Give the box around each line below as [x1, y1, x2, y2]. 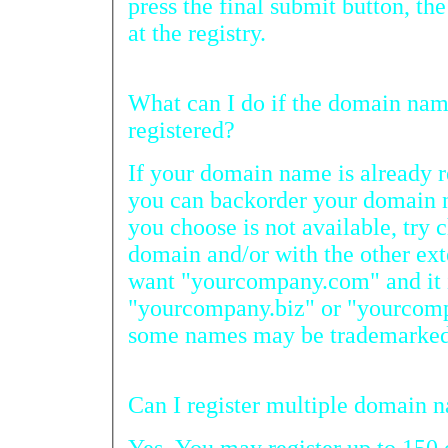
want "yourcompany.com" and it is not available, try [128, 267, 427, 294]
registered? [128, 116, 235, 143]
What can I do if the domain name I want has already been [128, 89, 407, 116]
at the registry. [128, 19, 266, 46]
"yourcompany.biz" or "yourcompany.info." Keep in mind [128, 294, 321, 321]
